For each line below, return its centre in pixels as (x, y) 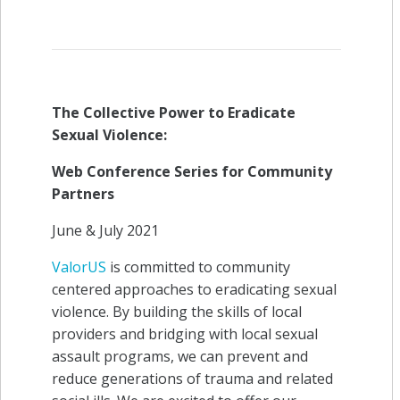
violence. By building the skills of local (177, 311)
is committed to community (198, 267)
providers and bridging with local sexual (185, 333)
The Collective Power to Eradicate (174, 112)
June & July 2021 (105, 230)
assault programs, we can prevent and (180, 356)
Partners (83, 193)
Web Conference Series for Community (192, 171)
